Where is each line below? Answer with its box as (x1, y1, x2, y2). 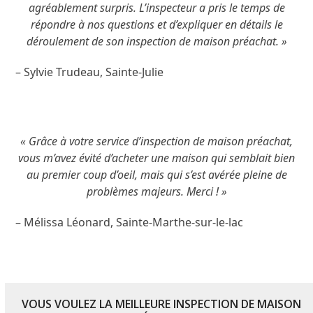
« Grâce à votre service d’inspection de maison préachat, (20, 133, 293, 149)
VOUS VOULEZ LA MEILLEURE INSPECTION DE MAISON (22, 296, 302, 312)
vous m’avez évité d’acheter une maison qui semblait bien (18, 150, 295, 166)
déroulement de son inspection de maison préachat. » (26, 33, 287, 49)
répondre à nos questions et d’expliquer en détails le (30, 16, 283, 32)
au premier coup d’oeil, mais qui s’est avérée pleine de (26, 166, 287, 182)
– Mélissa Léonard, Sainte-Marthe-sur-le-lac (15, 214, 244, 230)
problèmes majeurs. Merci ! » (86, 183, 227, 199)
